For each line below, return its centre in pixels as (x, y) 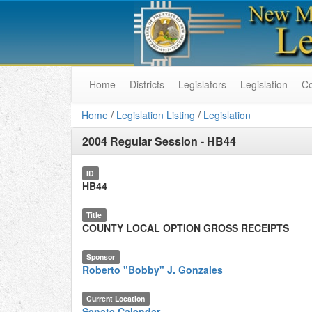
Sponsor (101, 257)
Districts (147, 84)
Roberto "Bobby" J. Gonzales (153, 270)
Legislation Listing (156, 115)
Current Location (116, 298)
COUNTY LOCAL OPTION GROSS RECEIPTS (186, 228)
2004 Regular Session (140, 141)
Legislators (202, 84)
